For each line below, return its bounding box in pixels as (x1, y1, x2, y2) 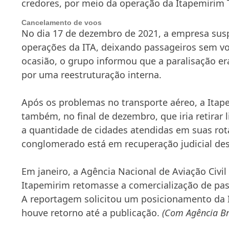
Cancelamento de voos (21, 18, 102, 27)
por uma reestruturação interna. (21, 68, 164, 81)
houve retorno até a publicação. (21, 206, 162, 219)
